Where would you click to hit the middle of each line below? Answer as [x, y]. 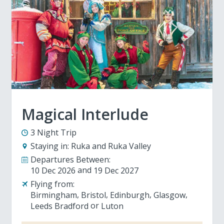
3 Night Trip [54, 132]
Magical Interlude [85, 114]
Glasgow [170, 195]
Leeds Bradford [60, 206]
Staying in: [50, 146]
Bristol [94, 195]
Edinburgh [130, 195]
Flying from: [53, 184]
